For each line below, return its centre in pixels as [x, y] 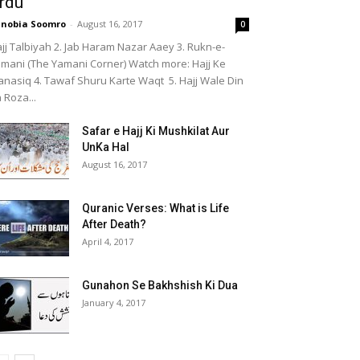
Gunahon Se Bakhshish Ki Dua [160, 285]
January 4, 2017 [114, 303]
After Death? [114, 224]
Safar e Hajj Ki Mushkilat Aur [156, 131]
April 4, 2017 [108, 241]
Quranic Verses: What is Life [155, 208]
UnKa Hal [106, 147]
